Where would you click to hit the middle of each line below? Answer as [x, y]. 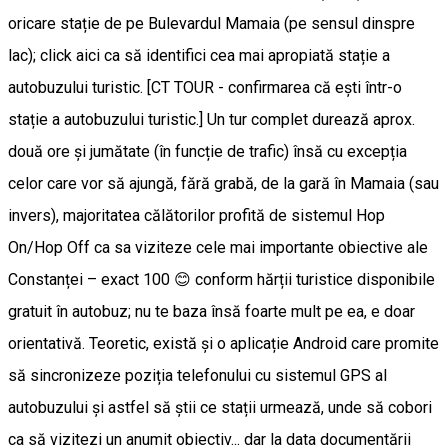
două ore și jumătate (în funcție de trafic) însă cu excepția [207, 151]
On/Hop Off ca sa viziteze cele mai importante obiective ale [218, 247]
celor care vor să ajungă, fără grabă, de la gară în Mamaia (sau [223, 183]
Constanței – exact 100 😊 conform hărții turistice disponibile [221, 279]
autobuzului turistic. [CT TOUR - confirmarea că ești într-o [205, 87]
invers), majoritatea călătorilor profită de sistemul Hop [196, 215]
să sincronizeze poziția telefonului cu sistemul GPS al [197, 375]
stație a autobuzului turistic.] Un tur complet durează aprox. [211, 119]
